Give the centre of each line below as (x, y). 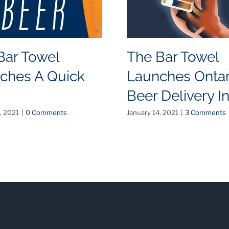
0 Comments (46, 113)
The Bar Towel (173, 57)
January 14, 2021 (152, 113)
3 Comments (205, 113)
